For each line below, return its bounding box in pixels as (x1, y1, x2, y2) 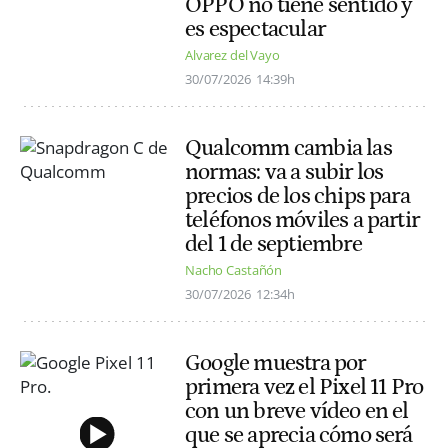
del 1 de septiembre (185, 231, 362, 258)
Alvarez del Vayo (185, 46, 280, 65)
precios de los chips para (185, 183, 410, 210)
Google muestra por (185, 350, 366, 377)
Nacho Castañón (185, 261, 283, 280)
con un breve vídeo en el (185, 398, 409, 425)
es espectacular (185, 15, 325, 42)
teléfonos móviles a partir (185, 207, 420, 234)
